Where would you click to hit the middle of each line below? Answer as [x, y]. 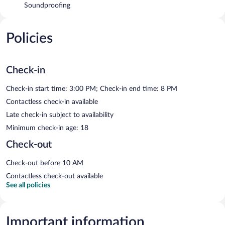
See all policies [28, 185]
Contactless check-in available [52, 102]
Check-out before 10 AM [45, 163]
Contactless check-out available [54, 176]
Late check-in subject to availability [60, 115]
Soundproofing [47, 5]
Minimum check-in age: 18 [47, 128]
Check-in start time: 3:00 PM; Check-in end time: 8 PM [92, 89]
